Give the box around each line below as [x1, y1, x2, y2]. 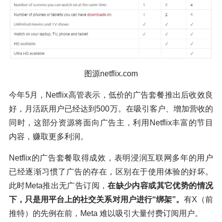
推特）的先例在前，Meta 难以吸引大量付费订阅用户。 [9, 209, 203, 218]
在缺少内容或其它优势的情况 [108, 181, 214, 190]
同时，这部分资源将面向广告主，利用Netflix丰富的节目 [9, 118, 213, 127]
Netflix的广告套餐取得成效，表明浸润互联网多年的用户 [9, 154, 213, 163]
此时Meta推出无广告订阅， [9, 181, 108, 190]
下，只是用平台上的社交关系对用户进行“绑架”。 [9, 195, 184, 204]
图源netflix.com [84, 69, 138, 78]
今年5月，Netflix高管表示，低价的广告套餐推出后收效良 [9, 91, 213, 100]
